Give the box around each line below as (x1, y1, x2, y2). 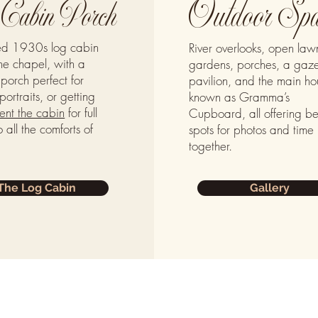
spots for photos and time (189, 121, 314, 138)
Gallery (249, 181, 290, 194)
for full (65, 104, 98, 121)
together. (189, 138, 233, 154)
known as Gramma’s (189, 89, 290, 105)
